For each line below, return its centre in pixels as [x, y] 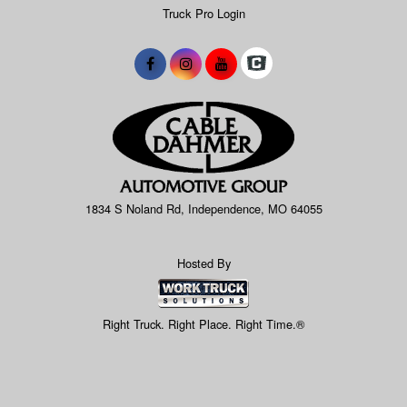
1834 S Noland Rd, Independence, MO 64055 [203, 209]
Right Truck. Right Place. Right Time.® [203, 323]
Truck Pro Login [203, 13]
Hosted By [203, 263]
